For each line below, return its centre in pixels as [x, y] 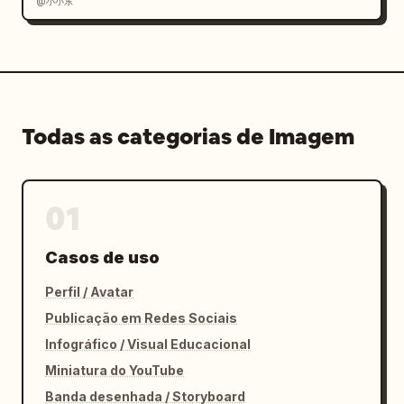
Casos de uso [102, 257]
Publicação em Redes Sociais [141, 318]
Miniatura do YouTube [115, 370]
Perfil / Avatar [89, 292]
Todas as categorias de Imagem [188, 137]
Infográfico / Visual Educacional [148, 344]
